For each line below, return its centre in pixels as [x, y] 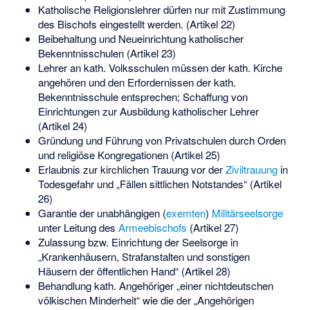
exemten [185, 212]
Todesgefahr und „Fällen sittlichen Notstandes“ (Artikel [159, 183]
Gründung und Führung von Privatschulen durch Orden [162, 140]
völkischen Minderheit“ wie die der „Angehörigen [146, 300]
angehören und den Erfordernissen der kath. [137, 82]
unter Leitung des [78, 227]
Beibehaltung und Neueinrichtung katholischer [140, 38]
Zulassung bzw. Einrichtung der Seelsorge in [138, 241]
